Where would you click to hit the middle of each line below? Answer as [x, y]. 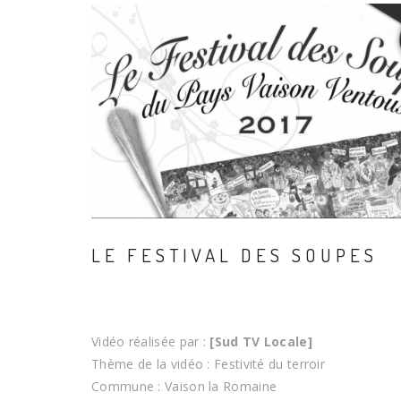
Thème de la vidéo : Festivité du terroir [208, 364]
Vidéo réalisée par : [151, 342]
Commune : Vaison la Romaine [184, 387]
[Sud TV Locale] [261, 342]
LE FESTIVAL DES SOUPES [235, 255]
